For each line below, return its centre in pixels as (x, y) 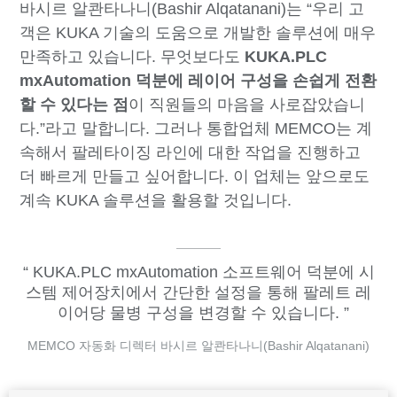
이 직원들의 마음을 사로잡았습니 (247, 105)
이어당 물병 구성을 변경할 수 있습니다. (198, 313)
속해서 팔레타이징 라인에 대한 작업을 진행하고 (191, 153)
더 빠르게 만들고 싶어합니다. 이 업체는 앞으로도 (195, 177)
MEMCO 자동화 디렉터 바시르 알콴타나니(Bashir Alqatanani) (198, 346)
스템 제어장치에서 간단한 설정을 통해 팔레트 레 (198, 293)
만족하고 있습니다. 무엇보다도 (132, 57)
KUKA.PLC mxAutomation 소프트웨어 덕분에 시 (201, 272)
